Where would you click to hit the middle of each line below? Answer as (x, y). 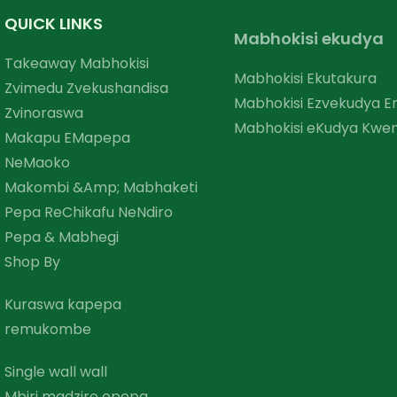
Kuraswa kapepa (63, 305)
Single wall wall (56, 372)
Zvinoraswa (44, 113)
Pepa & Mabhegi (62, 237)
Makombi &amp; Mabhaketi (101, 188)
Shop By (32, 262)
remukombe (48, 330)
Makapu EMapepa (67, 138)
